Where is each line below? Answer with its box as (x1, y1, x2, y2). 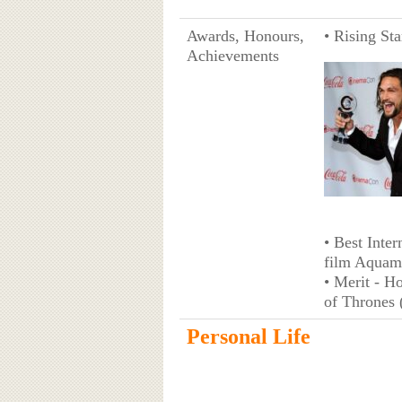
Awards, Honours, (186, 26, 304, 45)
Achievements (186, 46, 279, 65)
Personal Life (186, 324, 310, 348)
